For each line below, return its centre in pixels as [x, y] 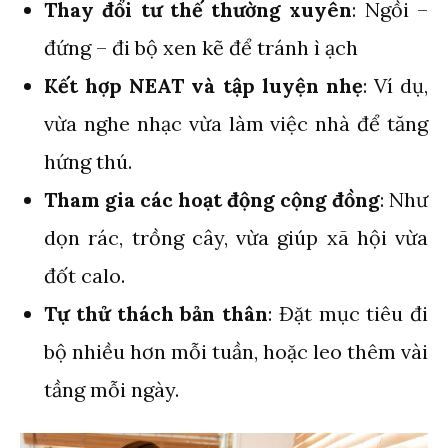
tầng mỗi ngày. [111, 389]
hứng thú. [88, 161]
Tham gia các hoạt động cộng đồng [212, 199]
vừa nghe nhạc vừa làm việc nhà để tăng [236, 123]
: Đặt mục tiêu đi [348, 313]
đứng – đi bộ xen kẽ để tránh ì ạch [201, 47]
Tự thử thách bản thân [156, 313]
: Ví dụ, [395, 85]
